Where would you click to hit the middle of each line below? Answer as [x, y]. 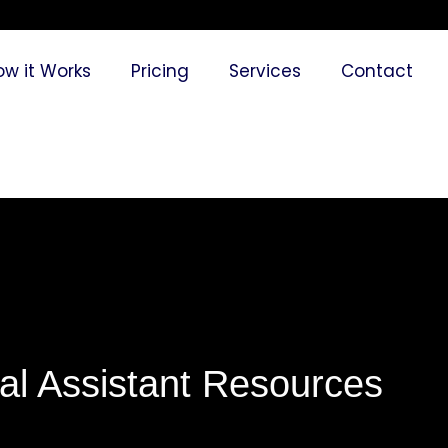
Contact [377, 70]
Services [265, 70]
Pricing [160, 70]
